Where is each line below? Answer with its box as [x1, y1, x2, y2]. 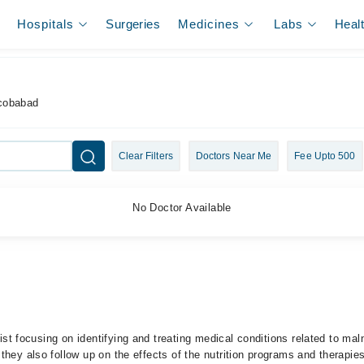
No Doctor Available [132, 201, 232, 214]
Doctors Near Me [195, 150, 272, 162]
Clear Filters [118, 150, 173, 162]
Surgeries [106, 17, 160, 31]
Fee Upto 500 [294, 150, 356, 162]
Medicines [178, 17, 240, 31]
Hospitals [17, 17, 75, 31]
